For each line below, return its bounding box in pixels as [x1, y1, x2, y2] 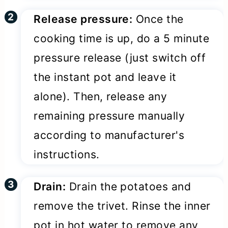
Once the [132, 12, 184, 25]
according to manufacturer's [34, 128, 185, 141]
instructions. [34, 148, 100, 161]
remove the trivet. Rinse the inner [34, 199, 211, 213]
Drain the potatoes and [66, 180, 191, 193]
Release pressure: [34, 12, 133, 25]
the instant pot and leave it [34, 70, 177, 83]
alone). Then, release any [34, 90, 167, 103]
